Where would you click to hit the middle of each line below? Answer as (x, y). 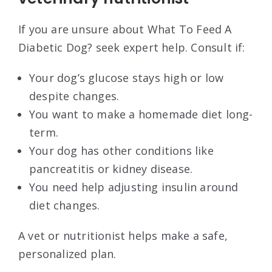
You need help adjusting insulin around (134, 187)
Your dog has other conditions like (121, 150)
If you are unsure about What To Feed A (125, 29)
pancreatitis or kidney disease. (111, 168)
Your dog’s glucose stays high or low (127, 77)
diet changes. (65, 205)
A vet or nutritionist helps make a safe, (123, 235)
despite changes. (74, 96)
